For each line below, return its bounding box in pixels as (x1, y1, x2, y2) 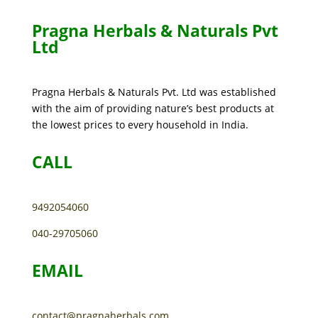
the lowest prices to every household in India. (31, 118, 248, 131)
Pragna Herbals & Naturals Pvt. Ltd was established (31, 85, 276, 99)
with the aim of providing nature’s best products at (31, 102, 274, 115)
